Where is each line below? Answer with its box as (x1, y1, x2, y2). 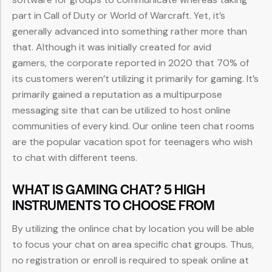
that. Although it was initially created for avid (12, 41, 211, 54)
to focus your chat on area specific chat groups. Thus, (12, 238, 254, 251)
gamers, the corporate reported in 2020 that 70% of (12, 56, 249, 70)
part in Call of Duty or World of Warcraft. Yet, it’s (12, 9, 225, 22)
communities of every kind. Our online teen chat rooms (12, 120, 254, 133)
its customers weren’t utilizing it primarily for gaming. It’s (12, 72, 259, 86)
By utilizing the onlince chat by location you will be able (12, 222, 254, 236)
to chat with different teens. (12, 151, 137, 165)
